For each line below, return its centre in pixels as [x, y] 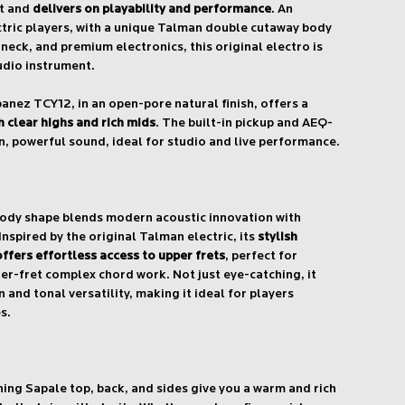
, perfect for [262, 257]
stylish [278, 238]
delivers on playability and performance [152, 10]
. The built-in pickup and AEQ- [245, 124]
